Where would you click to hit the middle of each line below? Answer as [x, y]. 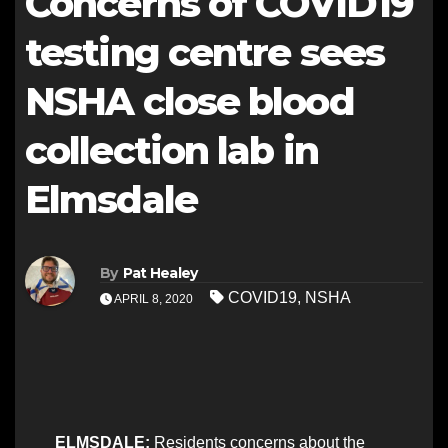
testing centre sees [204, 52]
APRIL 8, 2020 [154, 298]
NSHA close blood [189, 101]
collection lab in [171, 150]
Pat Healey [160, 272]
